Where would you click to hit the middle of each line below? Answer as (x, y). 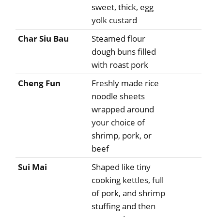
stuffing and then (124, 206)
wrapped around (123, 109)
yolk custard (114, 20)
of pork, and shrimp (128, 193)
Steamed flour (118, 39)
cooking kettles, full (128, 180)
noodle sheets (118, 96)
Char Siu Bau (43, 39)
